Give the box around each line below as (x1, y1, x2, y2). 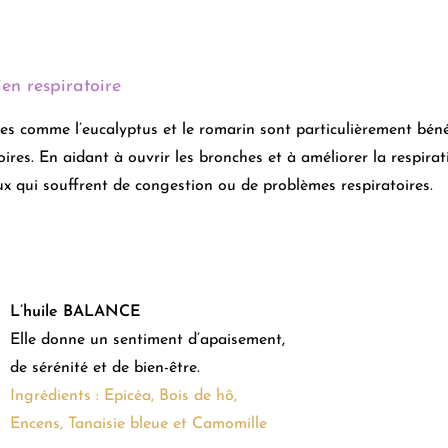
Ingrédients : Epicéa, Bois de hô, (9, 387, 237, 404)
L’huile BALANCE (9, 303, 141, 320)
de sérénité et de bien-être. (9, 359, 200, 376)
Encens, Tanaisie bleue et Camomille (9, 415, 267, 432)
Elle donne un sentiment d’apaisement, (9, 331, 285, 348)
